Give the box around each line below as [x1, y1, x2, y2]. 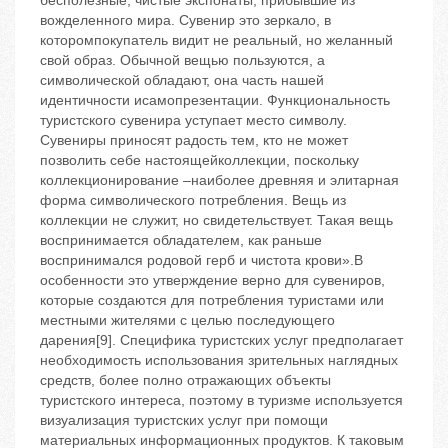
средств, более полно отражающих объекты [40, 372, 331, 389]
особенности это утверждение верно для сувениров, [40, 272, 385, 289]
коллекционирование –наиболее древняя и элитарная [40, 172, 399, 189]
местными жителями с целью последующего [40, 312, 335, 329]
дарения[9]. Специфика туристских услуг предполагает [40, 332, 403, 349]
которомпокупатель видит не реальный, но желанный [40, 32, 393, 49]
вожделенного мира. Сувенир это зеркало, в [40, 12, 331, 29]
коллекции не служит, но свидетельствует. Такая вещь [40, 212, 393, 229]
